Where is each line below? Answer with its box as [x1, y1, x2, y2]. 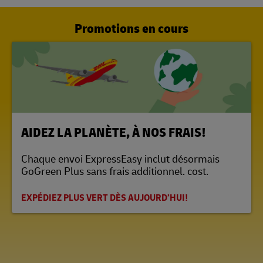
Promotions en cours [75, 19, 188, 37]
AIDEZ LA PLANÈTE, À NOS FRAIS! [21, 122, 206, 141]
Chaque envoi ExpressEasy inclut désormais [21, 150, 220, 166]
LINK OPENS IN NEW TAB [11, 114, 114, 127]
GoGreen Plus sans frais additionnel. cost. [21, 163, 208, 178]
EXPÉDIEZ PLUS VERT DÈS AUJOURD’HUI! [21, 191, 188, 204]
